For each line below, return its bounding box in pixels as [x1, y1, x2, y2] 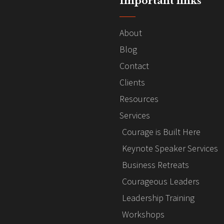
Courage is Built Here [122, 125, 200, 137]
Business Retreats [122, 158, 189, 170]
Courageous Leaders [122, 175, 199, 187]
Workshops [122, 208, 164, 220]
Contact [119, 59, 149, 71]
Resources [119, 92, 158, 104]
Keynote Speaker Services [122, 142, 218, 154]
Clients [119, 76, 145, 88]
